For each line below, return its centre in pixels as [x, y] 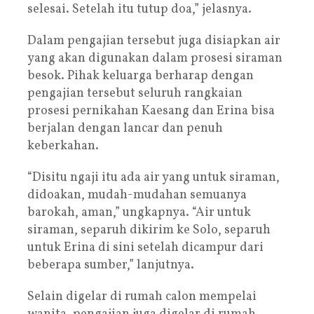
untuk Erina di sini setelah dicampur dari [145, 247]
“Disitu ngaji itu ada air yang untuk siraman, [153, 177]
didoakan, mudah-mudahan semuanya [137, 195]
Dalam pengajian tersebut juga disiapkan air [154, 41]
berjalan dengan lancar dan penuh [125, 128]
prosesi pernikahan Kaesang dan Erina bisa [151, 111]
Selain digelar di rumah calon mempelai [142, 296]
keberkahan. [63, 146]
